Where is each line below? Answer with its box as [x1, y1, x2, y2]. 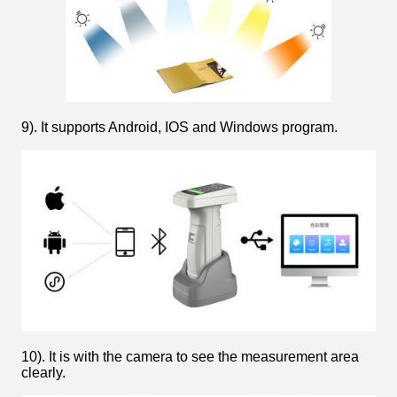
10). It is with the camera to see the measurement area [21, 349, 359, 365]
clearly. [21, 365, 66, 381]
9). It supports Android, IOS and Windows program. [21, 120, 338, 136]
